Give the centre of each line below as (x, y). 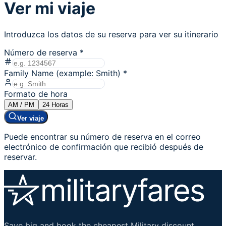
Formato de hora (36, 94)
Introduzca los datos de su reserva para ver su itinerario (111, 34)
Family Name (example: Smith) (62, 73)
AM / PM (21, 104)
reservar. (20, 157)
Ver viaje (31, 118)
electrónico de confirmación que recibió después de (104, 147)
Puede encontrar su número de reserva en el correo (102, 136)
